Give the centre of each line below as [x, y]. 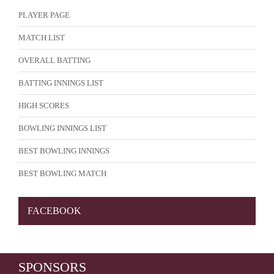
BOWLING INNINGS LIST [62, 128]
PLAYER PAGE [44, 15]
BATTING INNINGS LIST [61, 83]
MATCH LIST [42, 38]
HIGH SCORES [44, 106]
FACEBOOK [54, 211]
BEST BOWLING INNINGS [64, 151]
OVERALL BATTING [54, 60]
